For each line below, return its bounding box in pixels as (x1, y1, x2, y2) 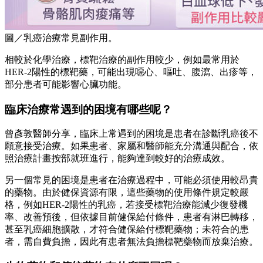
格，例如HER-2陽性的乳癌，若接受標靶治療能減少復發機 (5, 200, 248, 210)
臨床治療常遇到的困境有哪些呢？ (5, 103, 172, 116)
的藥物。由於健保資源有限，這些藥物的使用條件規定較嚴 (5, 187, 249, 198)
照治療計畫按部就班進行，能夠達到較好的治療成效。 (5, 153, 230, 164)
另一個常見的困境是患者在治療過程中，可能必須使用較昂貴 (5, 175, 258, 186)
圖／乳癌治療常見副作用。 (5, 32, 117, 43)
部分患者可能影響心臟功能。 (5, 79, 127, 89)
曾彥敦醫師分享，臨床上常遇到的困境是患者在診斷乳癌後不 (5, 129, 258, 139)
